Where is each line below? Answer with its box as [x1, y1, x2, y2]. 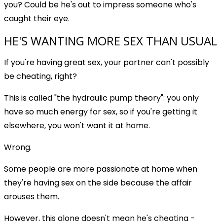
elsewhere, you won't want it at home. [4, 120, 150, 132]
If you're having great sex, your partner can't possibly [4, 57, 209, 69]
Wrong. [4, 142, 32, 153]
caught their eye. [4, 13, 70, 25]
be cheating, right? [4, 71, 77, 82]
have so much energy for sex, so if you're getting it [4, 106, 197, 118]
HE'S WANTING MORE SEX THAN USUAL [4, 33, 217, 49]
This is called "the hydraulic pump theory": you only [4, 92, 199, 104]
